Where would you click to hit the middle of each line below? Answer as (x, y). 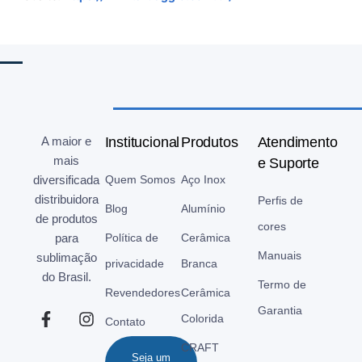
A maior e (67, 141)
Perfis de (280, 200)
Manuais (279, 255)
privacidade (134, 263)
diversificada (67, 179)
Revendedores (142, 292)
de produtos (66, 218)
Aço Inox (203, 179)
